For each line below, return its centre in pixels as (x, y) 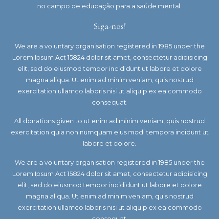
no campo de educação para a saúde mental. (109, 6)
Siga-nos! (109, 26)
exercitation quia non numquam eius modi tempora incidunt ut (109, 132)
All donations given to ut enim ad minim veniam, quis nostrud (109, 121)
